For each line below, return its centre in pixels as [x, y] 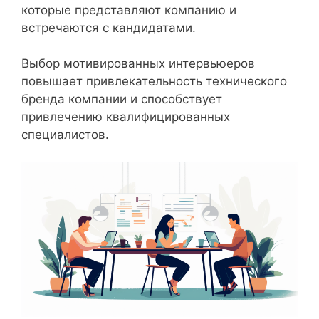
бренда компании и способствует [122, 99]
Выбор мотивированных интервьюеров [138, 63]
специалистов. [65, 135]
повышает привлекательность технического [154, 81]
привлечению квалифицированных [126, 117]
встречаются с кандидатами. [109, 27]
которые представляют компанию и [129, 10]
